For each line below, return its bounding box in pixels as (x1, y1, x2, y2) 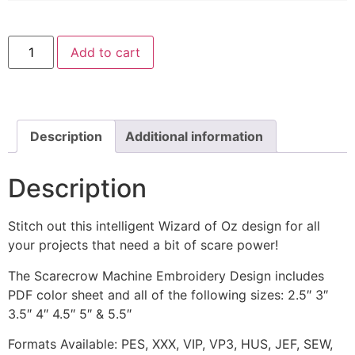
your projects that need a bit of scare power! (8, 237, 278, 254)
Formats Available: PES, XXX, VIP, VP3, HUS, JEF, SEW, (8, 336, 333, 352)
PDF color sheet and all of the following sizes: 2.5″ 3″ (8, 286, 328, 303)
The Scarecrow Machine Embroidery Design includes (8, 267, 324, 284)
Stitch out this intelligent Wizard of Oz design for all (8, 218, 320, 235)
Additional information (125, 128, 263, 145)
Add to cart (71, 44, 141, 61)
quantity (7, 122, 56, 139)
